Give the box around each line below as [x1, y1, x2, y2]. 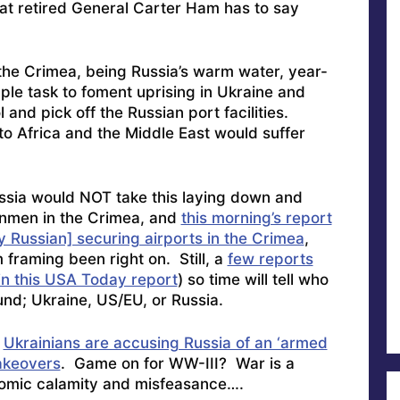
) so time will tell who [177, 270, 329, 288]
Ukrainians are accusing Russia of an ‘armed [3, 334, 328, 353]
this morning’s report [180, 208, 332, 227]
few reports [227, 249, 313, 268]
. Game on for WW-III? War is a [60, 354, 295, 373]
